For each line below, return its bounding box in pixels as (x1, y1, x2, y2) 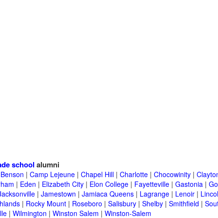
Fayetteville (134, 179, 169, 189)
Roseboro (72, 199, 102, 209)
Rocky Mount (26, 199, 66, 209)
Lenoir (175, 189, 195, 199)
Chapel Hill (81, 169, 114, 180)
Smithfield (169, 199, 199, 209)
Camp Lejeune (30, 169, 75, 180)
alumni (35, 159, 59, 170)
